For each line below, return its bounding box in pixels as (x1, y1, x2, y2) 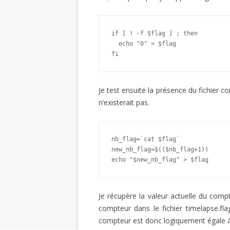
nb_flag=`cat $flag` (111, 136, 180, 143)
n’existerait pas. (99, 98, 149, 107)
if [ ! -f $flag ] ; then (111, 30, 198, 37)
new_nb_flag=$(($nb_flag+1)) (111, 146, 208, 153)
